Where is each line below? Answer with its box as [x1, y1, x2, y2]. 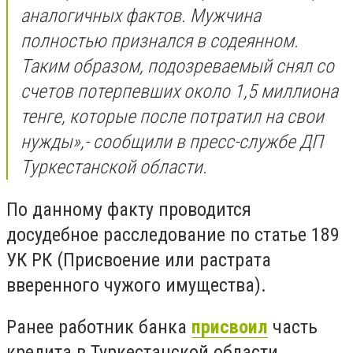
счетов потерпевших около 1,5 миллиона [20, 80, 338, 103]
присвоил [191, 316, 268, 339]
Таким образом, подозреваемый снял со [20, 55, 334, 78]
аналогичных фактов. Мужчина [20, 5, 261, 28]
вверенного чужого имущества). [6, 273, 266, 296]
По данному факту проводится [6, 198, 251, 221]
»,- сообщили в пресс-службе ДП [72, 131, 323, 154]
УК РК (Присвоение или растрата [6, 248, 271, 271]
